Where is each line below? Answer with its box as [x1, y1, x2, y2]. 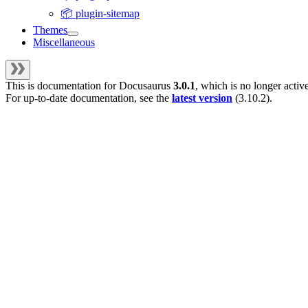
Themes [33, 24, 67, 36]
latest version [172, 92, 232, 104]
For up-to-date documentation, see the [5, 92, 172, 104]
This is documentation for [5, 80, 119, 92]
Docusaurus [119, 80, 170, 92]
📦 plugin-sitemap [60, 8, 140, 20]
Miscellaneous [33, 36, 95, 49]
